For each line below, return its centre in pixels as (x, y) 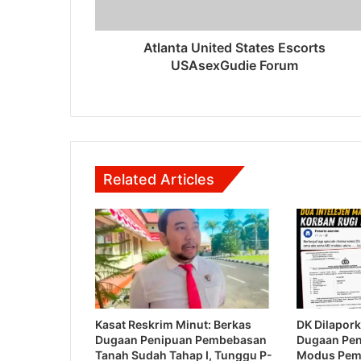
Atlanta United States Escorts (234, 48)
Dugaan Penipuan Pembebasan (181, 340)
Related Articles (159, 180)
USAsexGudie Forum (234, 66)
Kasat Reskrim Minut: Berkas (173, 325)
